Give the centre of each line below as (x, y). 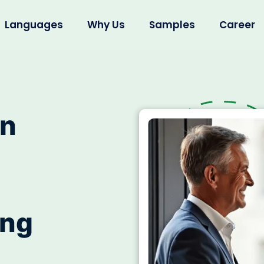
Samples (172, 25)
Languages (34, 25)
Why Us (106, 25)
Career (237, 25)
